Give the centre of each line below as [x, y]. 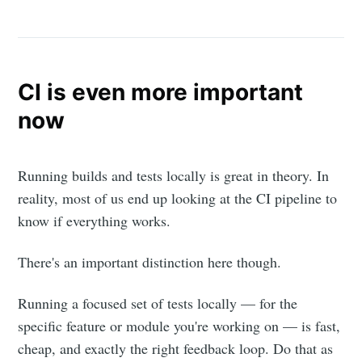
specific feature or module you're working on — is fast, [179, 326]
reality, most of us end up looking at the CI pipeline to [178, 198]
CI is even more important [161, 92]
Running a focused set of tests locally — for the [158, 303]
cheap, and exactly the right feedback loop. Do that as [176, 349]
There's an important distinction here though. [150, 262]
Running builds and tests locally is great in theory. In [174, 176]
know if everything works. [95, 221]
